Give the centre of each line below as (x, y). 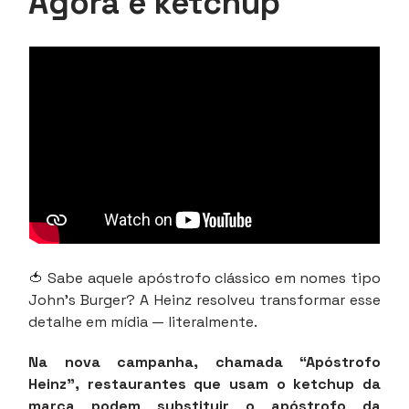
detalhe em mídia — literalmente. (143, 321)
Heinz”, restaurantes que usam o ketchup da (204, 383)
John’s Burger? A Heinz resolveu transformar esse (204, 299)
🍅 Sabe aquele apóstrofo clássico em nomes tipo (204, 278)
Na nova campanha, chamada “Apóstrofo (204, 362)
